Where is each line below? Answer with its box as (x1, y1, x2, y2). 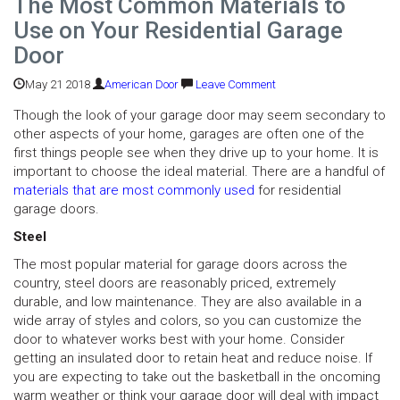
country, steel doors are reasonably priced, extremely (13, 275, 336, 291)
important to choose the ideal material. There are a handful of (13, 163, 385, 179)
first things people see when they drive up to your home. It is (13, 145, 379, 161)
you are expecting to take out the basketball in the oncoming (13, 369, 380, 385)
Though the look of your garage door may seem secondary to (13, 107, 386, 123)
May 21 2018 (25, 78, 90, 91)
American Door (104, 78, 179, 91)
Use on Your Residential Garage (13, 17, 343, 44)
